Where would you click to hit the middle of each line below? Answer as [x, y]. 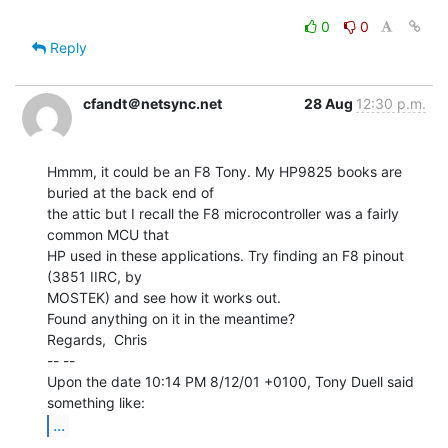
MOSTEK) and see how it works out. [164, 297]
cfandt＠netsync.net [152, 103]
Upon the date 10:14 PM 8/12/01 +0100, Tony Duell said [230, 381]
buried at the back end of [130, 192]
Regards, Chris [97, 339]
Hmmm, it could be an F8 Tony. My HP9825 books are [224, 171]
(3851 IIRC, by [94, 276]
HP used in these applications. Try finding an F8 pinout [225, 255]
